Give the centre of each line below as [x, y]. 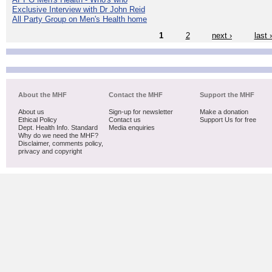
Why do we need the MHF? [58, 135]
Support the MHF [227, 94]
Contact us [125, 119]
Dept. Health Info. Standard [58, 127]
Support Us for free [228, 119]
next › [222, 35]
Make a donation [224, 111]
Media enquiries [132, 127]
